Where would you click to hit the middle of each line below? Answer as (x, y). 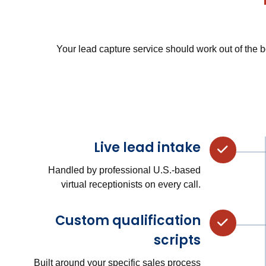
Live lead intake (147, 147)
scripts (177, 240)
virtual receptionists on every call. (131, 184)
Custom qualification (128, 220)
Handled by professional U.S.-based (124, 170)
